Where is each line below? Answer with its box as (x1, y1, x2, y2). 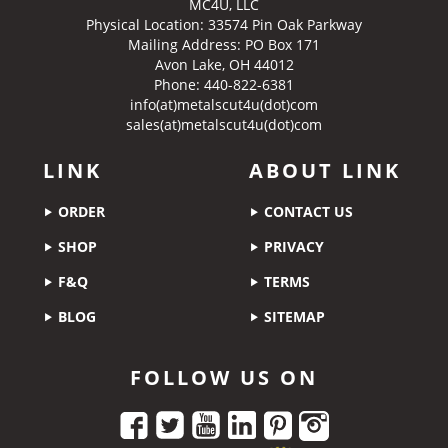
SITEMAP (259, 306, 325, 326)
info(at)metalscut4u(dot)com (130, 94, 318, 114)
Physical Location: (86, 14, 208, 34)
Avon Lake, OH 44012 (154, 54, 294, 74)
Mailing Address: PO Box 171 (128, 34, 320, 54)
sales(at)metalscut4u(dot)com (126, 114, 322, 134)
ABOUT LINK (248, 156, 401, 184)
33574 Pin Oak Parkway (208, 14, 362, 34)
